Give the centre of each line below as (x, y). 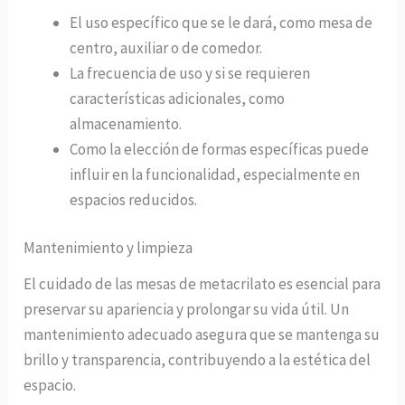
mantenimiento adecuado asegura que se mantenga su (202, 335)
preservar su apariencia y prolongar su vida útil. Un (187, 310)
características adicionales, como (178, 98)
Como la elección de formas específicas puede (220, 149)
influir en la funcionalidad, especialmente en (215, 174)
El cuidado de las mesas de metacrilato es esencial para (202, 284)
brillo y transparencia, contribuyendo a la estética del (198, 360)
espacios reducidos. (134, 199)
